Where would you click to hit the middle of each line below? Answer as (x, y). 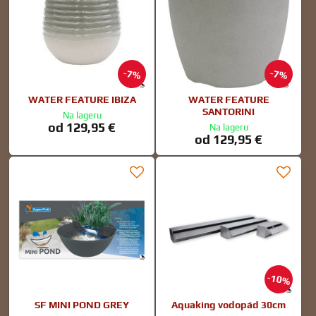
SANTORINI (229, 111)
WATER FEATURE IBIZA (82, 99)
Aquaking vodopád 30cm (229, 305)
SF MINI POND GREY (82, 305)
